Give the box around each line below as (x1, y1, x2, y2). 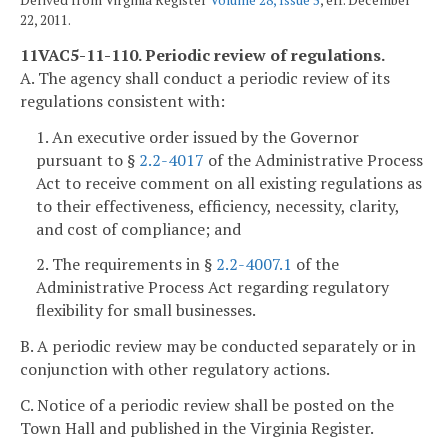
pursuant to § (36, 148, 139, 171)
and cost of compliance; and (36, 217, 241, 240)
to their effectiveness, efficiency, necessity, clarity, (36, 194, 399, 217)
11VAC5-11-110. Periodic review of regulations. (20, 43, 385, 66)
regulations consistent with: (20, 89, 225, 112)
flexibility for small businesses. (36, 299, 256, 322)
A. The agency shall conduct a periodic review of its (20, 66, 390, 89)
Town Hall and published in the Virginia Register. (20, 417, 374, 439)
